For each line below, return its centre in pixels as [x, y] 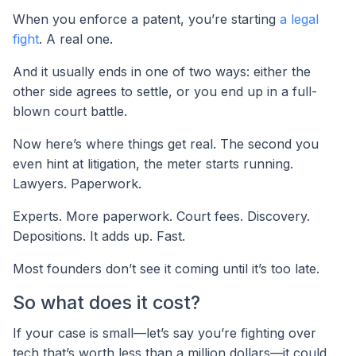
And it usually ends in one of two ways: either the [162, 72]
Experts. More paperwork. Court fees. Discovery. [161, 217]
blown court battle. [70, 112]
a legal [299, 19]
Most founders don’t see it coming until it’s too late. [166, 269]
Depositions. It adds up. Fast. [99, 236]
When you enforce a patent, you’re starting [146, 19]
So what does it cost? [106, 303]
